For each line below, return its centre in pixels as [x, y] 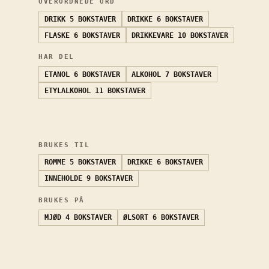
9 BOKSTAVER [109, 179]
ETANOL [57, 74]
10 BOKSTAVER [203, 35]
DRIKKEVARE [153, 35]
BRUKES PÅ [62, 201]
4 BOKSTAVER [88, 218]
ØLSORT [136, 218]
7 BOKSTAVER [189, 74]
